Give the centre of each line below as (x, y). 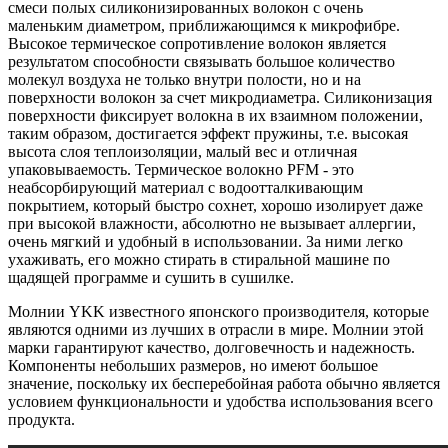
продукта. (41, 420)
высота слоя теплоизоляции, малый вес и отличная (182, 152)
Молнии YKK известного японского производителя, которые (218, 312)
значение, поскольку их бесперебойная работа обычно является (224, 384)
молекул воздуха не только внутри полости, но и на (184, 80)
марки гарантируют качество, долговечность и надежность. (211, 348)
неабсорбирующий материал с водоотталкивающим (185, 188)
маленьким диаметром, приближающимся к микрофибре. (204, 26)
